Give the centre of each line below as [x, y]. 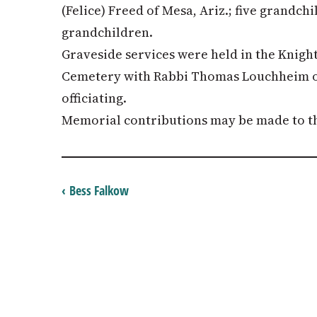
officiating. [94, 98]
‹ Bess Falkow [95, 190]
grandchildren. [107, 32]
